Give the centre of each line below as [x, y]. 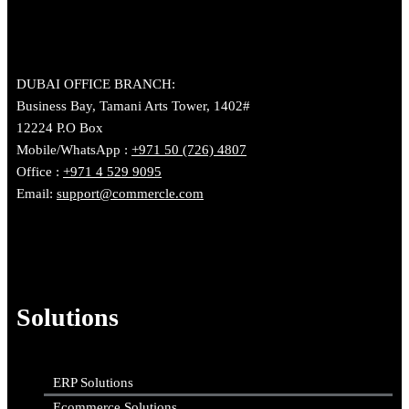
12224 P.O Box [60, 128]
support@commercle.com [130, 194]
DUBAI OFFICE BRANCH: [96, 84]
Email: [37, 194]
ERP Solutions [93, 382]
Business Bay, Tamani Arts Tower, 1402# [133, 106]
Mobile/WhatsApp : [74, 150]
